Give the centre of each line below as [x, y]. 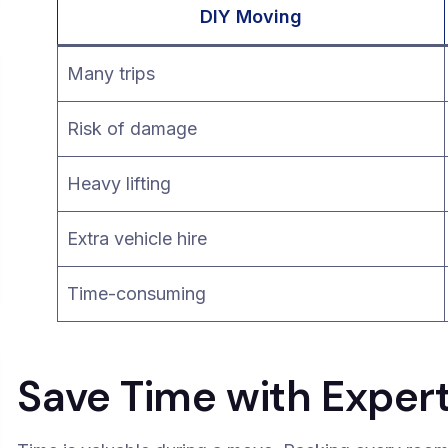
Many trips [111, 73]
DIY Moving [251, 16]
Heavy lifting [119, 183]
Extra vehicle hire [137, 238]
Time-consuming [137, 293]
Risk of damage [132, 128]
